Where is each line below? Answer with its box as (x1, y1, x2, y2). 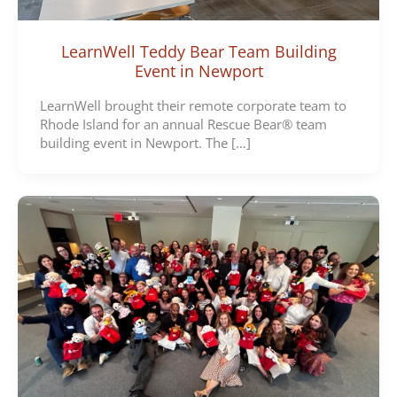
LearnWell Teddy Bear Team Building (60, 41, 337, 63)
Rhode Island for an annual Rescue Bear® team (39, 114, 327, 133)
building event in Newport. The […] (39, 133, 251, 152)
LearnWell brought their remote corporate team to (39, 96, 346, 114)
